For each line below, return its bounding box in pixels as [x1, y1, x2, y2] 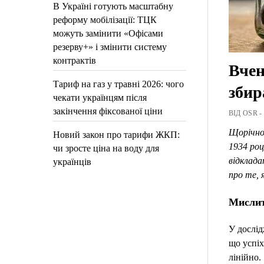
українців [53, 157, 92, 167]
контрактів [53, 55, 97, 65]
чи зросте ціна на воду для [53, 143, 160, 153]
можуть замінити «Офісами [53, 28, 164, 38]
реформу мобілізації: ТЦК [53, 15, 157, 25]
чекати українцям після [53, 93, 147, 103]
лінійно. [228, 252, 261, 263]
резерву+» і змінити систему [53, 42, 167, 52]
